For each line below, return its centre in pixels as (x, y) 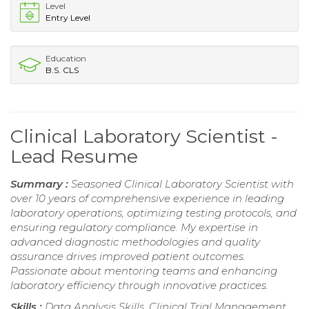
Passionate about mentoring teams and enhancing (144, 271)
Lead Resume (74, 157)
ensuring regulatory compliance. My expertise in (134, 228)
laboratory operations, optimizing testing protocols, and (153, 213)
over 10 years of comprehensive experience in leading (147, 199)
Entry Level (68, 18)
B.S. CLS (62, 70)
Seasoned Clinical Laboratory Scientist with (182, 184)
